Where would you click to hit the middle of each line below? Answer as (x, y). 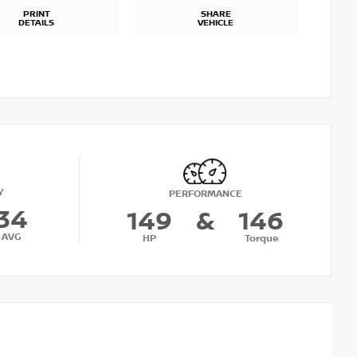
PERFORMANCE (205, 194)
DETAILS (36, 24)
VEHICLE (216, 24)
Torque (261, 238)
